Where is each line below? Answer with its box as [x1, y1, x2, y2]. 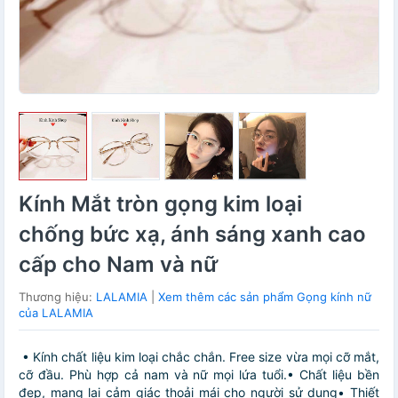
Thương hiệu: [19, 290, 96, 305]
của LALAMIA [19, 306, 93, 321]
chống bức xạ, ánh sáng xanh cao [19, 221, 366, 248]
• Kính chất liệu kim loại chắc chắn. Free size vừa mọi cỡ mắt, [19, 349, 379, 365]
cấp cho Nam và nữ [19, 251, 218, 278]
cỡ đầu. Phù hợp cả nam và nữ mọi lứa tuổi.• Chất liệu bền [19, 367, 379, 383]
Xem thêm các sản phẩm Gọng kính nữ [158, 290, 371, 305]
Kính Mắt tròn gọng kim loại [19, 191, 302, 218]
